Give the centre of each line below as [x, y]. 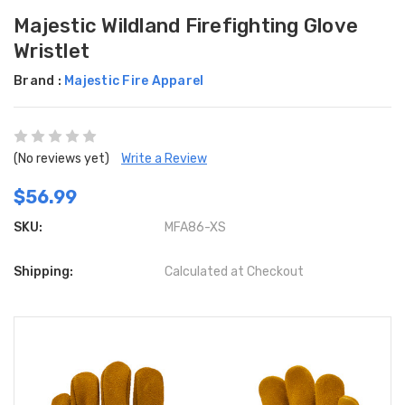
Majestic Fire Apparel [134, 81]
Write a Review [164, 159]
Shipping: [43, 272]
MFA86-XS [196, 228]
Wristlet [52, 52]
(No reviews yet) [61, 159]
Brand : [39, 81]
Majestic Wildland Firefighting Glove [186, 26]
